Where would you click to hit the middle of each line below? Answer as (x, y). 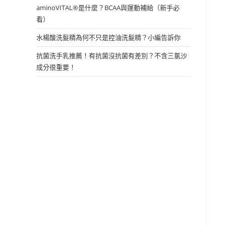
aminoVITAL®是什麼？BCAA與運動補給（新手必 (108, 8)
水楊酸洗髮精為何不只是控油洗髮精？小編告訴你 (108, 37)
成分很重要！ (56, 67)
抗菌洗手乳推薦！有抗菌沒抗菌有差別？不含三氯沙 (112, 55)
